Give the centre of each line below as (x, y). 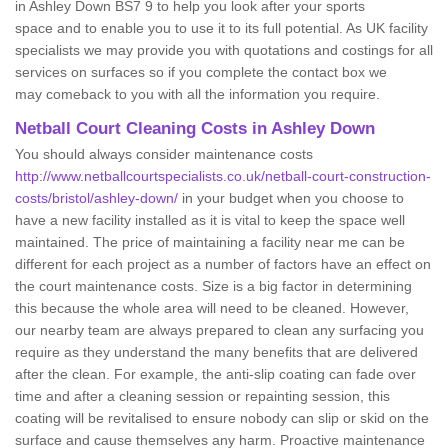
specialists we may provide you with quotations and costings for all (224, 50)
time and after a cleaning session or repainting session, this (202, 396)
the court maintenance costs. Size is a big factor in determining (213, 286)
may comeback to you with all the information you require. (197, 94)
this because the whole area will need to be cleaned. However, (212, 308)
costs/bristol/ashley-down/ (96, 198)
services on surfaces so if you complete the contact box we (201, 72)
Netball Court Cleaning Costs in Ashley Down (195, 129)
